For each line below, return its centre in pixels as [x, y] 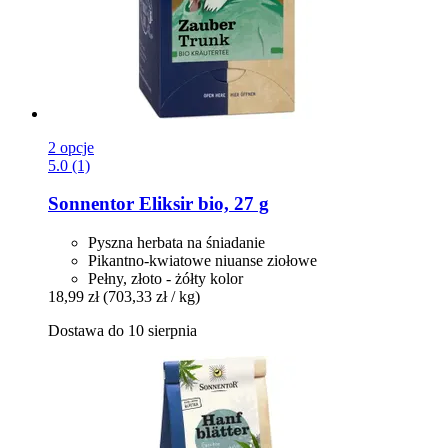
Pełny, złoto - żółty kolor [165, 279]
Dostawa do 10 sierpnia [122, 331]
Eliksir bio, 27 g [201, 204]
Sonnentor [91, 204]
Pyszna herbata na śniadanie [176, 243]
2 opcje [71, 147]
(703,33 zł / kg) [151, 297]
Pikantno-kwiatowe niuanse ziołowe [202, 261]
